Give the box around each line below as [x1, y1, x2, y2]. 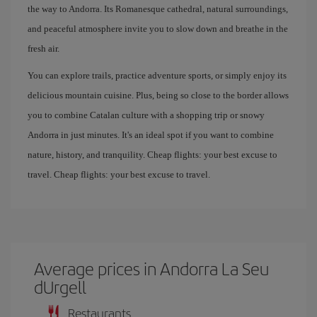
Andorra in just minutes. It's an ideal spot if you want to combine [28, 129, 274, 140]
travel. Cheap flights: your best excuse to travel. [28, 169, 210, 180]
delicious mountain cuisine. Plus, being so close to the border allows [28, 90, 289, 100]
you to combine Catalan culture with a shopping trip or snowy [28, 110, 265, 120]
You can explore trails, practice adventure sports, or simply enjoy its [28, 70, 287, 81]
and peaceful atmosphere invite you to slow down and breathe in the [28, 23, 288, 34]
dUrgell [34, 275, 87, 299]
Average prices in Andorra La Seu [34, 256, 270, 280]
